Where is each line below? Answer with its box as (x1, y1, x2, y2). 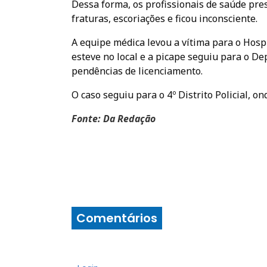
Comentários (76, 210, 157, 227)
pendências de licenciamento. (72, 64, 203, 78)
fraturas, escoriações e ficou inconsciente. (72, 12, 257, 26)
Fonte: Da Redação (72, 112, 156, 126)
